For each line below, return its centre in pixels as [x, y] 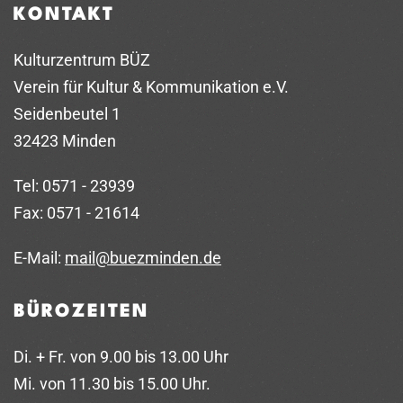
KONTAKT [64, 15]
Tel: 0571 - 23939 [74, 185]
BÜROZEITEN [81, 312]
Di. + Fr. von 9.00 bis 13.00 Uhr [121, 356]
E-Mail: [37, 257]
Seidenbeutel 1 [67, 113]
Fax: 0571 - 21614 [76, 212]
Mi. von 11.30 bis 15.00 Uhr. [112, 383]
